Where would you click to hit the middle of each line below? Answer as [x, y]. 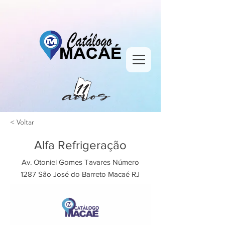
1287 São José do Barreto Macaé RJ [80, 174]
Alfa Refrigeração [80, 145]
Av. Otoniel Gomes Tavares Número [80, 162]
